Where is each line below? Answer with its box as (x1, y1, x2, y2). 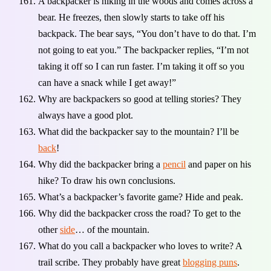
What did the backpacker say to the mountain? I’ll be (38, 126, 239, 137)
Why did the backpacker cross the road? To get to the (38, 207, 241, 218)
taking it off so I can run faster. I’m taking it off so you (38, 60, 244, 71)
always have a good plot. (38, 109, 133, 120)
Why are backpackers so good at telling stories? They (38, 93, 241, 104)
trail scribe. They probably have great (38, 256, 183, 267)
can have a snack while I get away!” (38, 77, 176, 88)
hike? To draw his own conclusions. (38, 175, 175, 186)
